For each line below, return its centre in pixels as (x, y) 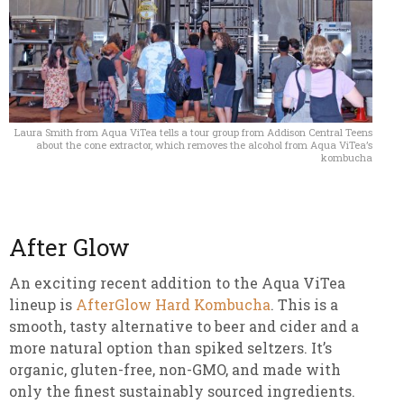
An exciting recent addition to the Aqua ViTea (177, 282)
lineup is (42, 304)
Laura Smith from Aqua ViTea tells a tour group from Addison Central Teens (193, 132)
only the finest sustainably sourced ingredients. (182, 390)
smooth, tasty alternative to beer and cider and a (184, 326)
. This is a (304, 304)
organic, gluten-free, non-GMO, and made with (175, 369)
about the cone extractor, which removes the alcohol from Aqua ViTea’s (204, 144)
